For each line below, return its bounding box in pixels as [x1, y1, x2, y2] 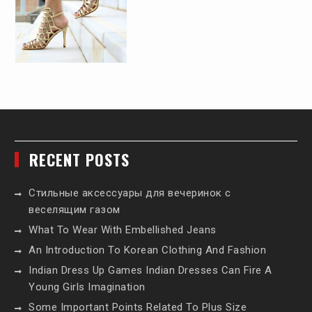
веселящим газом [29, 203, 120, 217]
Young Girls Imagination [29, 281, 146, 294]
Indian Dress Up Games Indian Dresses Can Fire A [29, 264, 272, 277]
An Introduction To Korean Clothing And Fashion [29, 244, 267, 257]
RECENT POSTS [29, 148, 130, 171]
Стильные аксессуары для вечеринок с [29, 187, 231, 200]
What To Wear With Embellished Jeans [29, 224, 217, 237]
